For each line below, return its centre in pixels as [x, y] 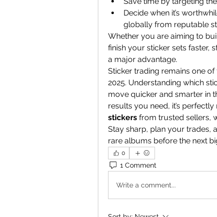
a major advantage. [143, 59]
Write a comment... [146, 185]
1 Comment [138, 165]
